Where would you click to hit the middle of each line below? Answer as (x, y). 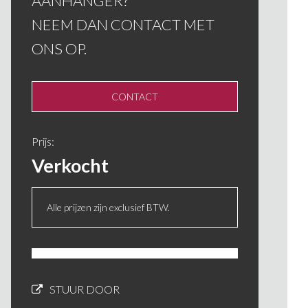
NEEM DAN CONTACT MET (123, 24)
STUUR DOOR (85, 289)
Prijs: (43, 141)
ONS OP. (59, 48)
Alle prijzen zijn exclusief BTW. (108, 207)
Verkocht (70, 165)
